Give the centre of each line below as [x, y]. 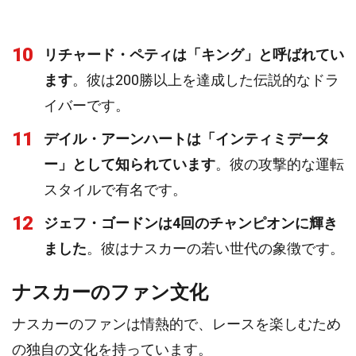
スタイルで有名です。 [115, 190]
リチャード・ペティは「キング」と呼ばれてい [194, 54]
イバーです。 [87, 105]
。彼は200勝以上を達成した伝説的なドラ [206, 80]
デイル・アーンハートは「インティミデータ [187, 139]
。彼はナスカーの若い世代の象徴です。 [215, 248]
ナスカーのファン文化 [110, 292]
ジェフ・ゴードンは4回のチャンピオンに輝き [191, 223]
